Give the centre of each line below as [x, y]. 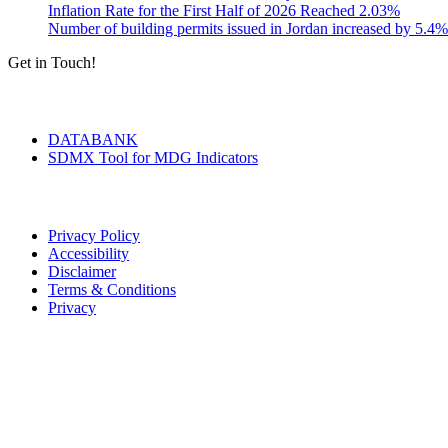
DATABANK [93, 140]
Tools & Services [75, 101]
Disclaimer [82, 271]
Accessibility [88, 253]
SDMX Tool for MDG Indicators [153, 158]
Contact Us [53, 423]
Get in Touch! [52, 62]
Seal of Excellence [80, 346]
